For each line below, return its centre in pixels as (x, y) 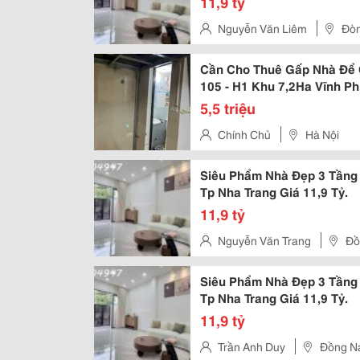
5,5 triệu (228, 108)
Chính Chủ (244, 134)
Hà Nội (322, 134)
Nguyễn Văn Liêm (295, 28)
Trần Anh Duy (252, 346)
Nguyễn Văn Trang (297, 240)
